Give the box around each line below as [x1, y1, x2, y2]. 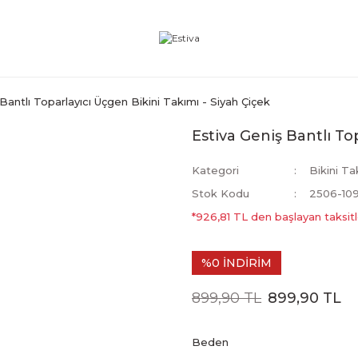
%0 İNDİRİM [201, 256, 272, 270]
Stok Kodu [192, 187, 249, 200]
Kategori [192, 164, 239, 177]
